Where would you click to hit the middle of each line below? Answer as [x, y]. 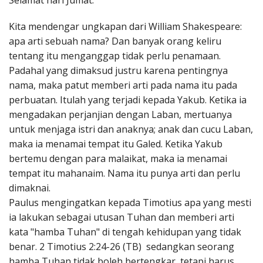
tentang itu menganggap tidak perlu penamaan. [115, 56]
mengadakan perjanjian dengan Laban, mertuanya [120, 115]
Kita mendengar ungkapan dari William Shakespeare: [125, 27]
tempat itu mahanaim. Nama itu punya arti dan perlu [124, 173]
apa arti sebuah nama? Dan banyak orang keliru [115, 41]
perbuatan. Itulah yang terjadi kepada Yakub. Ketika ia [128, 100]
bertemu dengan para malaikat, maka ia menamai [118, 159]
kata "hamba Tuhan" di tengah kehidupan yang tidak [125, 232]
